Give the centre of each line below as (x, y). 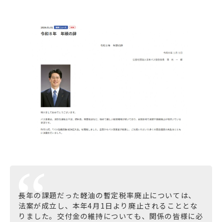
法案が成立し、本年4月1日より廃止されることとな (108, 205)
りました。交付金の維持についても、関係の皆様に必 (111, 216)
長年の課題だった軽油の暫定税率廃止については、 (107, 195)
